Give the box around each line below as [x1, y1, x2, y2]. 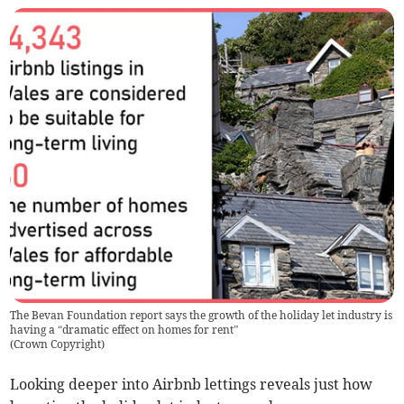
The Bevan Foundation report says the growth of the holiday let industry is [10, 308, 393, 322]
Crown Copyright [14, 336, 102, 351]
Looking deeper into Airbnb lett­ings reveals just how [10, 374, 373, 393]
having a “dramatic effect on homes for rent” [10, 322, 239, 336]
